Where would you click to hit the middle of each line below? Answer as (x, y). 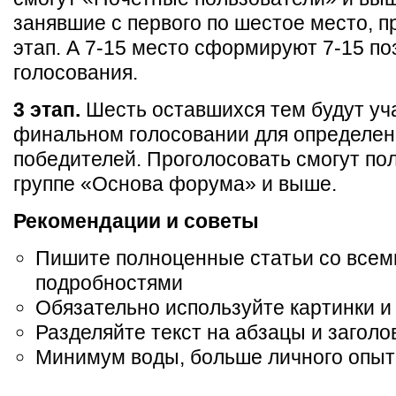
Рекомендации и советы (136, 221)
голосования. (76, 72)
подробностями (109, 283)
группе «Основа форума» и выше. (175, 184)
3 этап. (49, 110)
